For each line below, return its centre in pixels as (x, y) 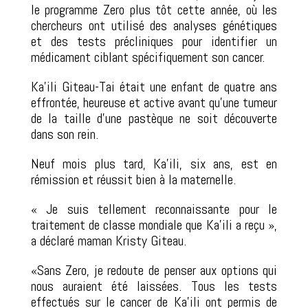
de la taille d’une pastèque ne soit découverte (154, 118)
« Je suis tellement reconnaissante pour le (154, 209)
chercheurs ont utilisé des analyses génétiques (154, 25)
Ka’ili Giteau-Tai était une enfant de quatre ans (154, 86)
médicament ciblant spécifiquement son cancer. (147, 57)
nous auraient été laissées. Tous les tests (154, 286)
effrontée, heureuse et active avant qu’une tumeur (154, 102)
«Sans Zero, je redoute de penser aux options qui (154, 270)
